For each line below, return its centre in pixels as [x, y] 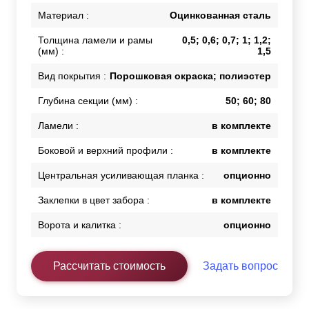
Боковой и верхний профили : [106, 151]
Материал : [63, 16]
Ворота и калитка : [80, 225]
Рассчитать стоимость [109, 266]
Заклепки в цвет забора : [94, 200]
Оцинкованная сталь [220, 16]
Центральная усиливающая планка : [121, 176]
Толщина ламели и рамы [95, 40]
